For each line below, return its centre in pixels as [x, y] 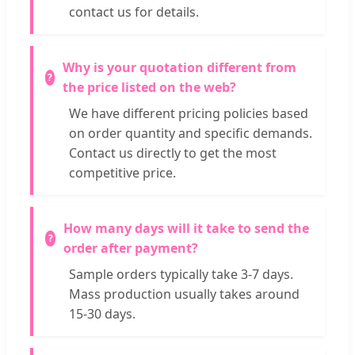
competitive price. [122, 172]
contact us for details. [134, 11]
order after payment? [131, 248]
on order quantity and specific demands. [191, 133]
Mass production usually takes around [184, 294]
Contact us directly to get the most [173, 153]
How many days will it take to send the [187, 228]
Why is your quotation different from [180, 67]
